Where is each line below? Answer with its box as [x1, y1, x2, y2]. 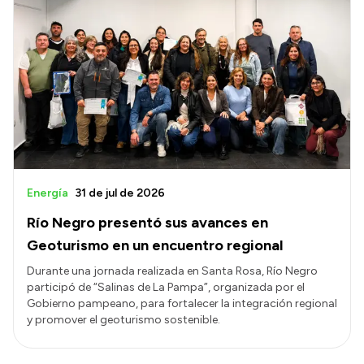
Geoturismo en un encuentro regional [27, 236, 283, 255]
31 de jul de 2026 [75, 186, 165, 201]
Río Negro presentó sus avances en [27, 214, 268, 232]
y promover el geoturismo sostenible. [27, 313, 220, 327]
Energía [27, 186, 68, 201]
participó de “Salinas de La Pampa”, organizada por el [27, 280, 305, 295]
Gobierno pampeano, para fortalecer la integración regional [27, 297, 337, 311]
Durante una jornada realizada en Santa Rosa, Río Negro [27, 264, 318, 279]
